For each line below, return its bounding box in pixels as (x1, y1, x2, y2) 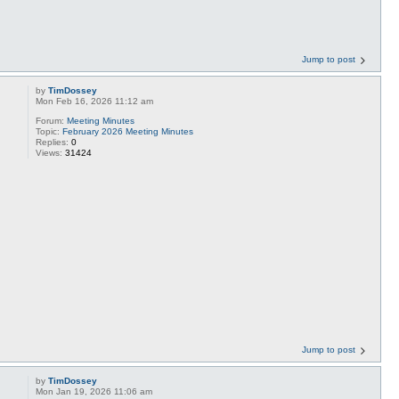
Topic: (36, 126, 63, 136)
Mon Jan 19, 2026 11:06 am (36, 386, 153, 396)
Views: (36, 148, 66, 158)
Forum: (36, 116, 68, 126)
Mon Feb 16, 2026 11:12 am (36, 96, 154, 106)
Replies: (36, 137, 72, 147)
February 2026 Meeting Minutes (62, 126, 194, 136)
